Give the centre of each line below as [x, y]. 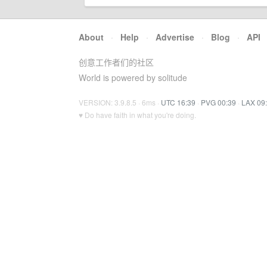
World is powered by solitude [133, 77]
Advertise [175, 37]
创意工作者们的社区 [116, 62]
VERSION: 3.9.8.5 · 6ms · [120, 102]
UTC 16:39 [178, 102]
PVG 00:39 [218, 102]
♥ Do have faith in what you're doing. [137, 115]
